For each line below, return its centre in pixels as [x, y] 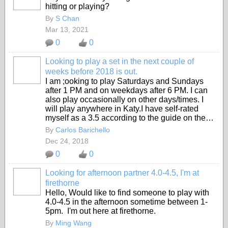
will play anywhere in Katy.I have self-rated [122, 109]
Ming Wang [74, 223]
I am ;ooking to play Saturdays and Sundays [124, 81]
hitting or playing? [77, 6]
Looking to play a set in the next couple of [120, 61]
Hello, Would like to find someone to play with [127, 193]
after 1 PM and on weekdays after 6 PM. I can [126, 90]
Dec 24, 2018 [67, 141]
